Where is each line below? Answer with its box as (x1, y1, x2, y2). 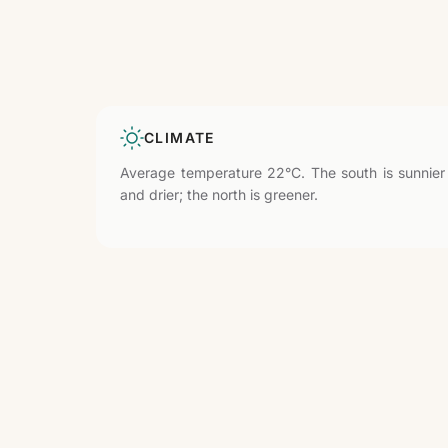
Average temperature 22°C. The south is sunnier (120, 164, 446, 181)
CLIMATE (144, 129, 215, 146)
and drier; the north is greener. (120, 186, 318, 203)
